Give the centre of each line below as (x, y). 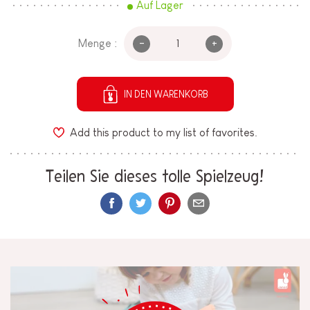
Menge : (98, 44)
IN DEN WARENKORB (166, 94)
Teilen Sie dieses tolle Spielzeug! (155, 177)
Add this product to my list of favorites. (163, 132)
